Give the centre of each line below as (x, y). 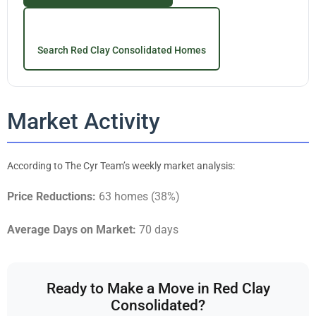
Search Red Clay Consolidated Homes (122, 50)
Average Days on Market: (72, 230)
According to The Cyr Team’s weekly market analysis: (121, 165)
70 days (157, 230)
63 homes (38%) (138, 196)
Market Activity (84, 121)
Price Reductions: (51, 196)
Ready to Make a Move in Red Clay (158, 289)
